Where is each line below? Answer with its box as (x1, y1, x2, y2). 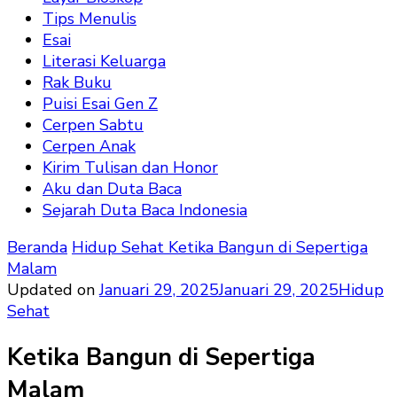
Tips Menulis (43, 8, 136, 29)
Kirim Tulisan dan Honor (43, 157, 218, 178)
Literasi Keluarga (43, 51, 166, 72)
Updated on (7, 279, 99, 300)
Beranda (7, 237, 67, 258)
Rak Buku (43, 72, 112, 93)
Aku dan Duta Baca (43, 178, 182, 199)
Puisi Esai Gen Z (43, 93, 158, 114)
